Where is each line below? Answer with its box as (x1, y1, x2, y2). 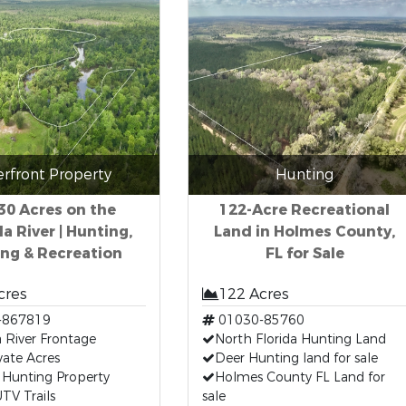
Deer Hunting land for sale (214, 350, 378, 367)
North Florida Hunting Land (214, 331, 386, 348)
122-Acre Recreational (219, 200, 390, 219)
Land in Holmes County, (214, 222, 395, 241)
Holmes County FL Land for (214, 369, 385, 386)
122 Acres (217, 285, 289, 304)
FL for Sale (265, 244, 344, 263)
